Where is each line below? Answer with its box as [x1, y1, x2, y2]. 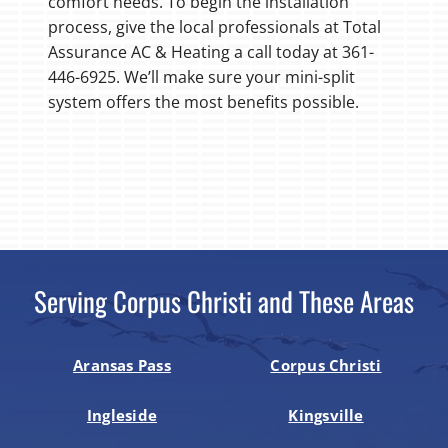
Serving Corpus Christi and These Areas [34, 281, 414, 322]
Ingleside [86, 404, 158, 425]
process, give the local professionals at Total [47, 15, 381, 38]
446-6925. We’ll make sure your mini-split [47, 65, 355, 88]
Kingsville [288, 404, 364, 425]
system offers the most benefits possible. [47, 90, 359, 113]
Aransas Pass [73, 354, 171, 375]
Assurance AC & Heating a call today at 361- [47, 40, 374, 63]
